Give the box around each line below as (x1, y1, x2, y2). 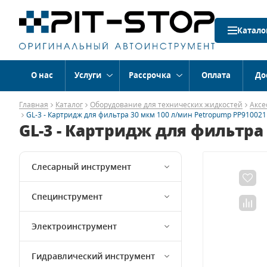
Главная (19, 100, 48, 110)
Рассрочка (129, 70, 171, 80)
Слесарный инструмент (32, 161, 131, 172)
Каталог (55, 100, 83, 110)
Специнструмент (32, 191, 103, 202)
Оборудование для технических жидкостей (90, 100, 243, 110)
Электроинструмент (32, 221, 117, 232)
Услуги (74, 70, 101, 80)
